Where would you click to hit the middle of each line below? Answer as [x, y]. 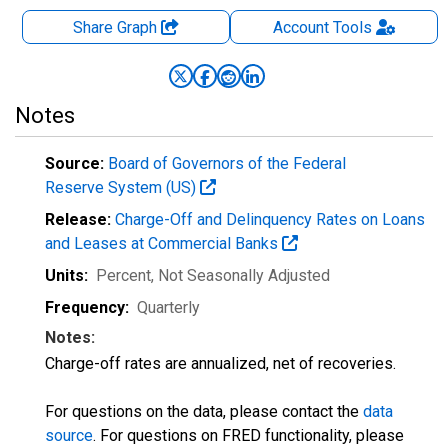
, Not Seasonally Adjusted [240, 275]
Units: [66, 275]
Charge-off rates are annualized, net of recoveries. [220, 363]
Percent [123, 275]
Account [300, 27]
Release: [78, 219]
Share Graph [117, 27]
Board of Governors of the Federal [227, 163]
